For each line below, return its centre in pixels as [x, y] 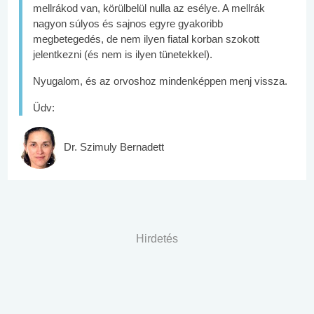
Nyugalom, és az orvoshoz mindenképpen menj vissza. [160, 81]
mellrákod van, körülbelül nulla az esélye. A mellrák [149, 8]
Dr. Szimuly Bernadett [112, 146]
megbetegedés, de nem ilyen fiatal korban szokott [146, 39]
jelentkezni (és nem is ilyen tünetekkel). [123, 54]
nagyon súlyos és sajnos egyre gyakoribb [128, 23]
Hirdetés [157, 239]
